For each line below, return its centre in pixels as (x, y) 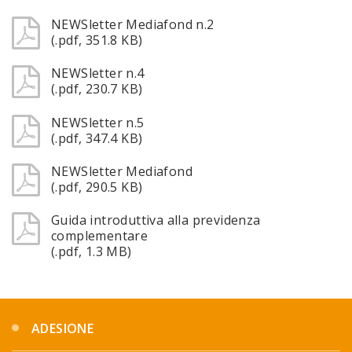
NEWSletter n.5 (98, 122)
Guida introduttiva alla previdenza (156, 220)
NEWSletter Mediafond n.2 (133, 24)
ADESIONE (63, 329)
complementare (100, 236)
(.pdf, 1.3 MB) (92, 252)
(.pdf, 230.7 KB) (97, 89)
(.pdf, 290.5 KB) (97, 187)
